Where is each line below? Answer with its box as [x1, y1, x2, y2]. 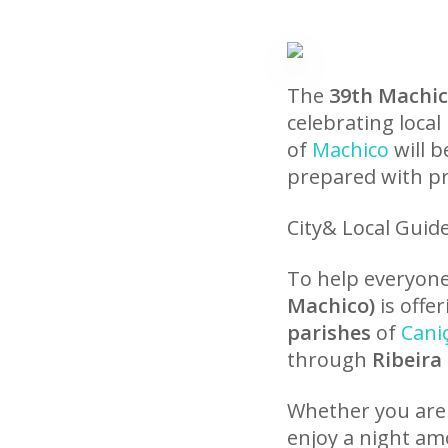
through [287, 346, 372, 373]
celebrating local [287, 109, 446, 136]
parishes [287, 319, 371, 346]
